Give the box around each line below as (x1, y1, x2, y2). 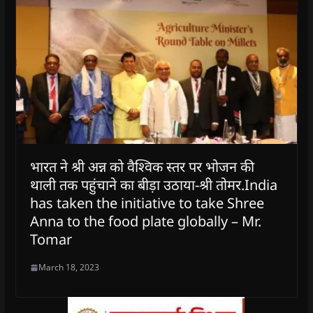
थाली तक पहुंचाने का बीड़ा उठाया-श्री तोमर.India (29, 175, 277, 195)
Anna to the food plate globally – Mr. (29, 212, 261, 231)
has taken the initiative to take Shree (29, 194, 264, 213)
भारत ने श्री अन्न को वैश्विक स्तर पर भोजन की (29, 157, 254, 177)
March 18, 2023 (38, 261, 99, 274)
